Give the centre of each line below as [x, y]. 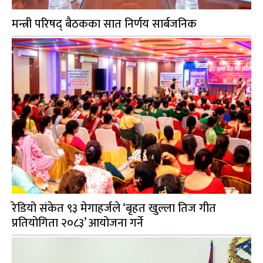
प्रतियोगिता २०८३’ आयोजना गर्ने [78, 223]
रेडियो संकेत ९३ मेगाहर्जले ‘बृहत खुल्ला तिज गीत [114, 208]
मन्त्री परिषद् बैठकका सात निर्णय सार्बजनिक [104, 24]
